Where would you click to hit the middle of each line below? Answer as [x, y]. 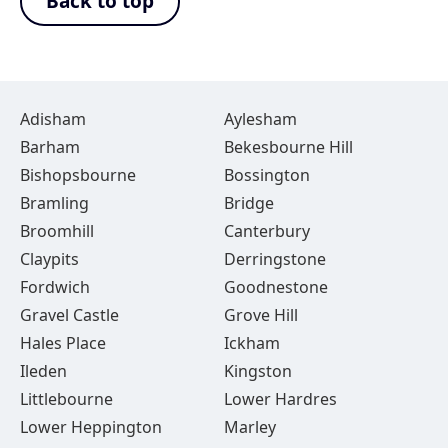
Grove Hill [260, 315]
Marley [249, 427]
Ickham [251, 343]
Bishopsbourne [78, 175]
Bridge [248, 203]
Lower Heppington [91, 427]
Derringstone [274, 259]
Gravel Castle [69, 315]
